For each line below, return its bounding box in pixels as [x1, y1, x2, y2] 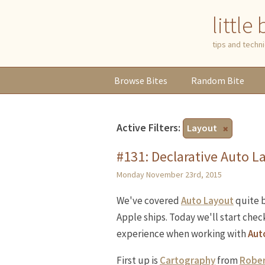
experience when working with [117, 227, 248, 240]
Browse [114, 75, 146, 86]
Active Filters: [117, 121, 183, 134]
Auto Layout [181, 194, 234, 207]
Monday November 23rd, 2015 [117, 169, 222, 180]
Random [190, 75, 227, 86]
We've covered [117, 194, 181, 207]
